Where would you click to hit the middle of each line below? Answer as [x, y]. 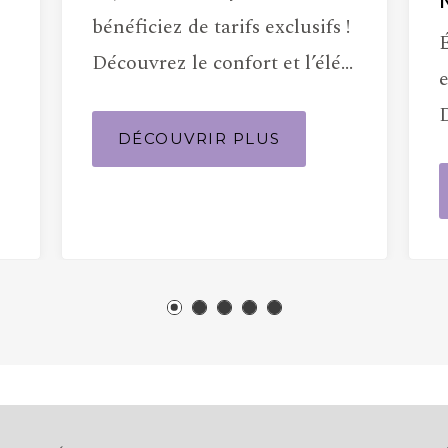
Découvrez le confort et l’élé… [222, 62]
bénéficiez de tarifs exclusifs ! [221, 26]
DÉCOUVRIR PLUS [199, 138]
